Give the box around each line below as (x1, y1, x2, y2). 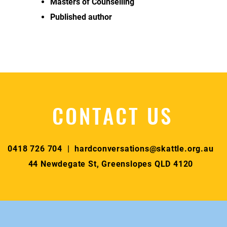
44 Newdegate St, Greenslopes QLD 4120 (28, 159, 194, 169)
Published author (50, 12, 112, 22)
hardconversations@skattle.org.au (74, 144, 214, 154)
